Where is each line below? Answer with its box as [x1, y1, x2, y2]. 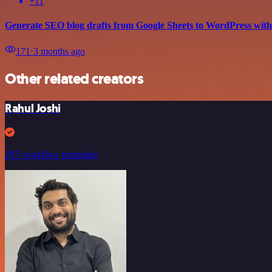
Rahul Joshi [5, 100, 61, 116]
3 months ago [33, 46, 85, 56]
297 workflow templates [5, 149, 98, 160]
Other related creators [5, 69, 144, 89]
